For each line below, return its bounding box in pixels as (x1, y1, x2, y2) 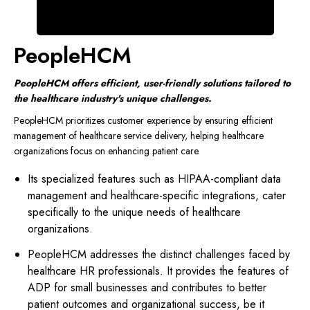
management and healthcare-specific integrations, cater (28, 188, 286, 204)
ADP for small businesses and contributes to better (28, 280, 266, 296)
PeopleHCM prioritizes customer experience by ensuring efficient (14, 113, 273, 128)
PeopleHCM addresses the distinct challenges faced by (28, 246, 290, 263)
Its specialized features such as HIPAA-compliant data (28, 171, 281, 188)
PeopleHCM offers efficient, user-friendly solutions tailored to (14, 76, 291, 91)
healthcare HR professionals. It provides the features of (28, 263, 289, 280)
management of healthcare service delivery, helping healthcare (14, 129, 264, 143)
